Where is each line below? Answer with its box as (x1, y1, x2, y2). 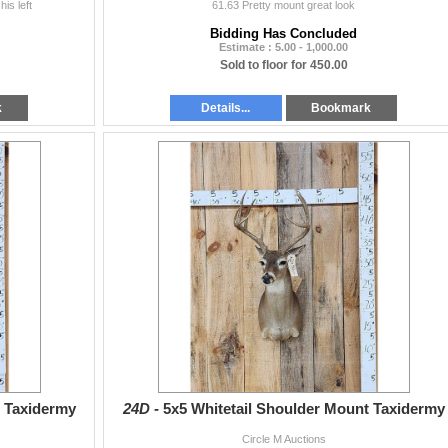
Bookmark (311, 100, 372, 115)
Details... (201, 100, 251, 115)
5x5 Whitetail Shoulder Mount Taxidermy (162, 400, 445, 417)
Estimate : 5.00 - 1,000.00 (219, 41, 348, 53)
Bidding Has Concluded (210, 26, 357, 41)
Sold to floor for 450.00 (219, 58, 348, 72)
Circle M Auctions (241, 432, 326, 445)
